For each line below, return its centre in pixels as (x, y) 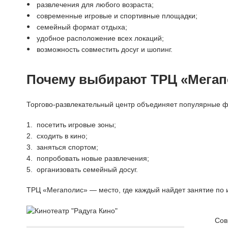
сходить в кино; (62, 136)
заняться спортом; (67, 147)
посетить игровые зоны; (76, 125)
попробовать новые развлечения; (93, 158)
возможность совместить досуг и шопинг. (105, 49)
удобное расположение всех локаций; (100, 38)
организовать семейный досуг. (87, 169)
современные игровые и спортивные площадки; (117, 16)
